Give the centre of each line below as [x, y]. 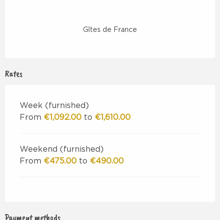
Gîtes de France [110, 30]
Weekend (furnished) [62, 150]
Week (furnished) [54, 106]
